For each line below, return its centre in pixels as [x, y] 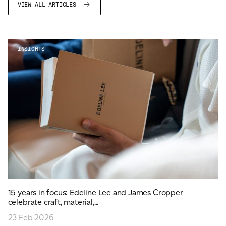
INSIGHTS [31, 49]
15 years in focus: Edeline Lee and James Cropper [95, 193]
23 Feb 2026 [31, 218]
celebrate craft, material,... [53, 202]
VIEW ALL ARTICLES [48, 5]
